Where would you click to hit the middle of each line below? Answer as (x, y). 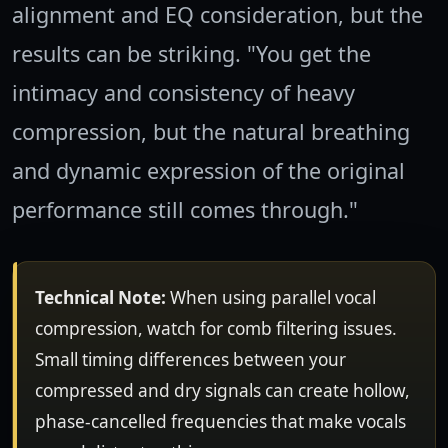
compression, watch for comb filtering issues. (215, 329)
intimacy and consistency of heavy (183, 93)
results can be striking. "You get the (191, 54)
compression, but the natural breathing (211, 132)
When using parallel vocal (270, 298)
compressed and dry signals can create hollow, (222, 391)
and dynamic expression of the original (208, 171)
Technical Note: (100, 298)
